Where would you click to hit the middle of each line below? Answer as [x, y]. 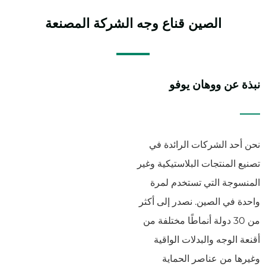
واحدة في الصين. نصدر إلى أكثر [199, 202]
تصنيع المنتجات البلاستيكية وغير [199, 164]
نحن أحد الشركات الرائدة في [205, 145]
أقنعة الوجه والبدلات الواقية [207, 240]
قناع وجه [160, 22]
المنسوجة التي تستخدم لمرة [205, 183]
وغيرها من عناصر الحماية [211, 259]
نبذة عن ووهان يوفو [215, 84]
